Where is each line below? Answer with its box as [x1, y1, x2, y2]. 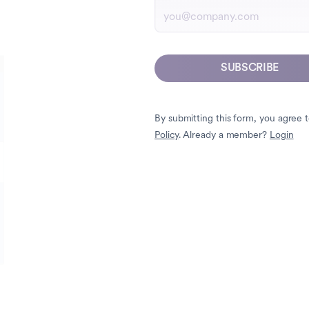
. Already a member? [178, 130, 270, 141]
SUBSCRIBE [220, 63, 279, 74]
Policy [154, 130, 179, 141]
